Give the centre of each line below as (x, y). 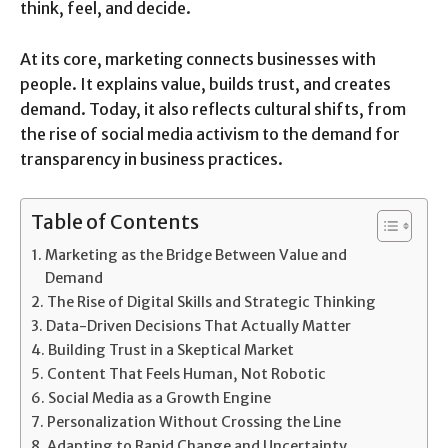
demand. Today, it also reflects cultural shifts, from (213, 109)
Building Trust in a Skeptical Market (170, 350)
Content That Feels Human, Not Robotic (186, 374)
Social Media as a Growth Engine (159, 398)
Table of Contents (115, 222)
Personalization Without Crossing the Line (193, 422)
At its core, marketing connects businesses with (198, 59)
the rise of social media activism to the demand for (210, 134)
